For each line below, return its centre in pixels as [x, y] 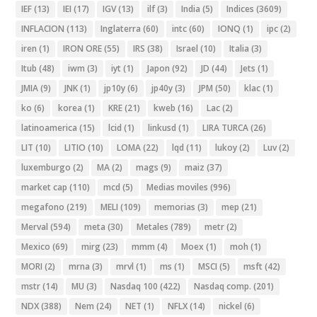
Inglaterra [121, 29]
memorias [175, 207]
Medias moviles [178, 188]
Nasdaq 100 [134, 287]
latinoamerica [50, 128]
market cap [45, 188]
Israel [188, 49]
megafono [43, 207]
